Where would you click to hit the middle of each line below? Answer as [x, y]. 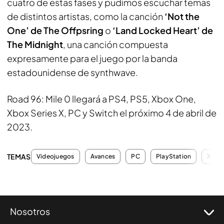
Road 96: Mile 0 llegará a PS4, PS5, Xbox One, [101, 98]
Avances [103, 156]
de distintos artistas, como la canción [86, 16]
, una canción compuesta [115, 44]
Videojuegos [55, 156]
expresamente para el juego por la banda [92, 58]
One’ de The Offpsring [55, 30]
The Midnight [35, 44]
